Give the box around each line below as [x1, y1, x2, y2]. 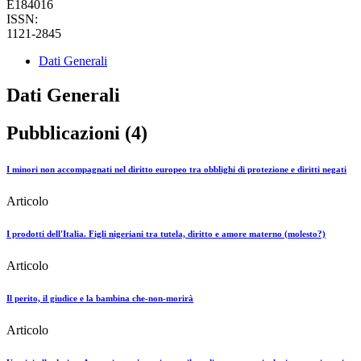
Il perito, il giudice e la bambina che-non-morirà [6, 293, 193, 304]
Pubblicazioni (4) [6, 122, 147, 144]
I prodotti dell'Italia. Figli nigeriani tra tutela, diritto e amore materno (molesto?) [6, 229, 326, 239]
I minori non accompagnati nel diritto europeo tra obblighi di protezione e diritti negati [6, 164, 346, 175]
